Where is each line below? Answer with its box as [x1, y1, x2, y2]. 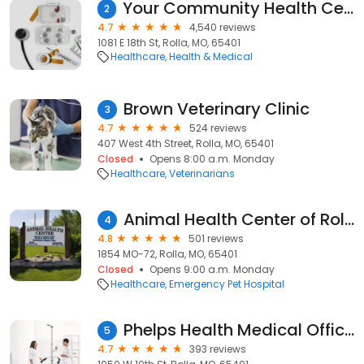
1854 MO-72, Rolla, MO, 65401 [97, 247, 237, 261]
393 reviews [189, 342, 246, 356]
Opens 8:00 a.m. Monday [149, 152, 275, 166]
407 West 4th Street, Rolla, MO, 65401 [97, 136, 274, 150]
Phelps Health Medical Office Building [344, 318, 354, 341]
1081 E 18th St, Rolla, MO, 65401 [97, 36, 240, 50]
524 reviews [189, 121, 247, 135]
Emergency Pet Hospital [169, 277, 284, 291]
